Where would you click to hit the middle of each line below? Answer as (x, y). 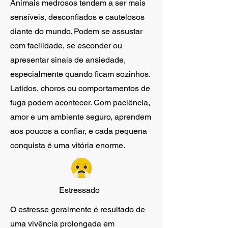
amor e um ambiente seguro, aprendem (81, 117)
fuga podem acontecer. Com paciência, (80, 103)
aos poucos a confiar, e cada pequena (79, 131)
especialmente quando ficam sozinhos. (80, 74)
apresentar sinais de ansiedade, (68, 60)
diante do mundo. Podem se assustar (76, 31)
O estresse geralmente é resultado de (78, 209)
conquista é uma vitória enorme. (68, 145)
